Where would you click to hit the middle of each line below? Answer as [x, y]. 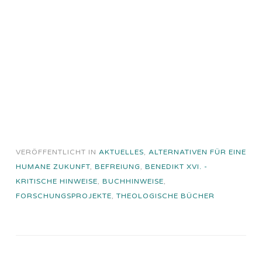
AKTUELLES [121, 152]
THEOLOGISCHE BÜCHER [166, 196]
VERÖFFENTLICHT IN [57, 152]
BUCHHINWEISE [133, 181]
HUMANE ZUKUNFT [53, 166]
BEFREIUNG [118, 166]
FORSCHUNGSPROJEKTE [64, 196]
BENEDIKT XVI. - [176, 166]
